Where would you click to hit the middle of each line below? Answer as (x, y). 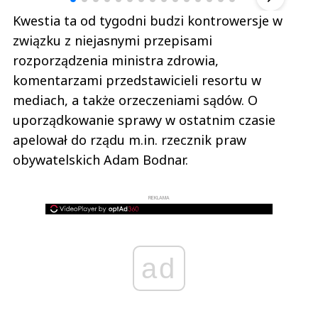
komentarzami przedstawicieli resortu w (137, 80)
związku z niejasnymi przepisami (113, 40)
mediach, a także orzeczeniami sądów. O (135, 100)
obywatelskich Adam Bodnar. (100, 159)
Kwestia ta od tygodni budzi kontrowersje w (148, 20)
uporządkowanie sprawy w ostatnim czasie (144, 120)
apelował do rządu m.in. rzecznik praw (130, 139)
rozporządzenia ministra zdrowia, (116, 60)
